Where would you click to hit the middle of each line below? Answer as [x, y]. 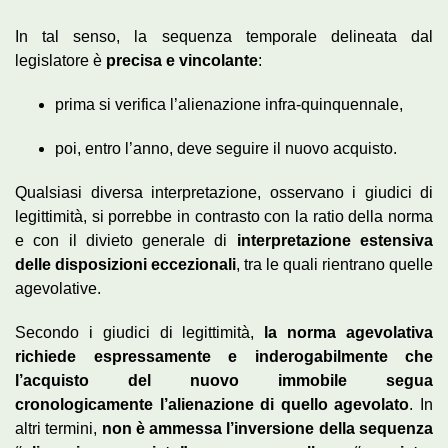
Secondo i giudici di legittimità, [140, 333]
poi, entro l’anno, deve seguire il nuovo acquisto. [226, 149]
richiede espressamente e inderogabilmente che [224, 357]
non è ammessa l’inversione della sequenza [267, 429]
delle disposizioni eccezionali [125, 265]
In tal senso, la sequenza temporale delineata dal [224, 37]
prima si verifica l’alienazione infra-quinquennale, [229, 105]
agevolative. [58, 289]
